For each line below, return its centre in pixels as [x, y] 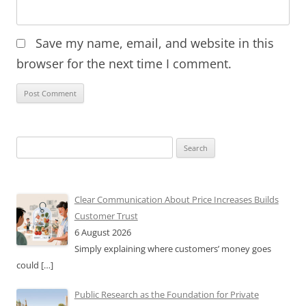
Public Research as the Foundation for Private [166, 295]
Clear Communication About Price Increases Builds [176, 199]
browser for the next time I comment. [124, 63]
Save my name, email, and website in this [155, 43]
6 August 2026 [102, 232]
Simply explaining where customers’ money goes [172, 248]
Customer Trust [106, 215]
